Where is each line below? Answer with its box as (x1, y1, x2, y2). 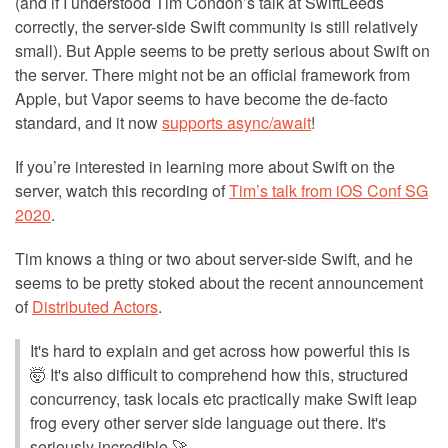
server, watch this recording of (15, 178, 229, 202)
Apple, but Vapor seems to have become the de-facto (15, 86, 388, 110)
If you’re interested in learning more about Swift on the (15, 154, 395, 178)
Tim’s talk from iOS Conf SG (229, 178, 428, 202)
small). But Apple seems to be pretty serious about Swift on (15, 38, 430, 62)
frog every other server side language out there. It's (30, 410, 386, 434)
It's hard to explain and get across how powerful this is (30, 338, 410, 362)
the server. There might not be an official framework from (15, 62, 410, 86)
